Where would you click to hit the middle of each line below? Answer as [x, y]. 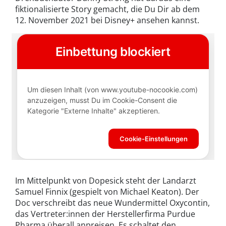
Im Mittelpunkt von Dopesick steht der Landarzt [106, 180]
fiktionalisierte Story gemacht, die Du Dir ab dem [107, 9]
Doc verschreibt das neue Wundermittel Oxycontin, [112, 203]
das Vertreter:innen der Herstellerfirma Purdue [105, 214]
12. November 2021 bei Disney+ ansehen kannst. [107, 20]
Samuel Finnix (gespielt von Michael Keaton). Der [107, 191]
